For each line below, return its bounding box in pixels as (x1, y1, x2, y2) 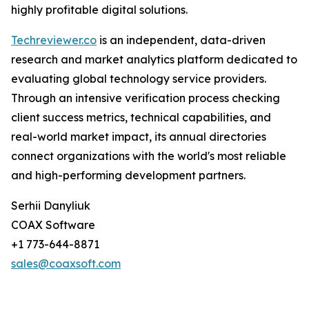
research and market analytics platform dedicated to (11, 52, 297, 67)
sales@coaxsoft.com (11, 257, 121, 271)
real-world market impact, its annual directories (11, 130, 266, 144)
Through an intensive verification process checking (11, 91, 280, 106)
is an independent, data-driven (97, 33, 266, 48)
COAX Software (11, 218, 95, 232)
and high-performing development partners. (11, 168, 246, 183)
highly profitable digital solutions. (11, 3, 188, 17)
